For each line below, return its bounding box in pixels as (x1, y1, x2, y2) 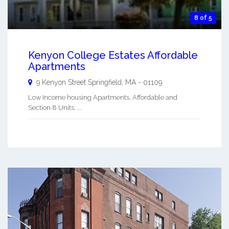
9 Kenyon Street (36, 78, 86, 87)
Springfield (88, 78, 122, 87)
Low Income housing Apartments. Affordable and (28, 94, 177, 102)
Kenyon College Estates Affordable (28, 49, 198, 62)
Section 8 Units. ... (28, 104, 82, 112)
